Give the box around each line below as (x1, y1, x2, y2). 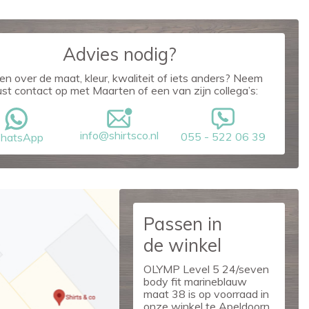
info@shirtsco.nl (80, 128, 159, 142)
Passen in (143, 212, 223, 235)
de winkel (143, 234, 222, 257)
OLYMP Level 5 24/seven (143, 262, 270, 276)
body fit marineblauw (143, 275, 248, 288)
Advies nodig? (62, 43, 177, 66)
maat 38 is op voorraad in (143, 287, 270, 301)
